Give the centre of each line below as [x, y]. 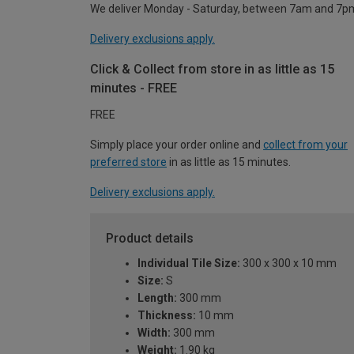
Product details [150, 238]
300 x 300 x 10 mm [288, 263]
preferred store [128, 162]
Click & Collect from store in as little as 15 [212, 69]
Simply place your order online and [177, 145]
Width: [154, 333]
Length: [157, 298]
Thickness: [167, 315]
